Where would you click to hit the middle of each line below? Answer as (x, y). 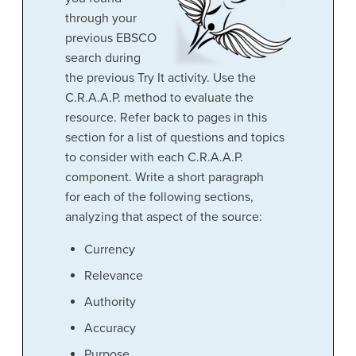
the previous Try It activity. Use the (160, 77)
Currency (109, 249)
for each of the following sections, (159, 197)
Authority (110, 302)
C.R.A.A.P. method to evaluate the (159, 97)
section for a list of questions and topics (174, 137)
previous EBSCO (110, 38)
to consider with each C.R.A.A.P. (154, 157)
